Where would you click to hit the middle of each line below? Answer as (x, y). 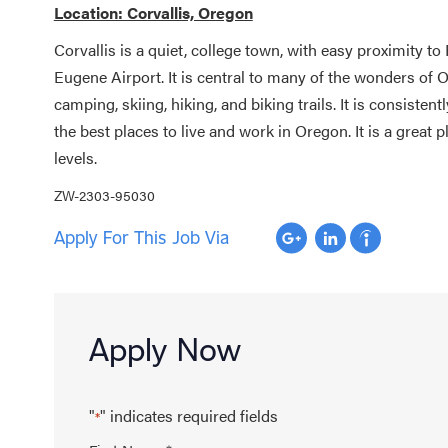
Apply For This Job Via (141, 237)
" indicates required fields (188, 415)
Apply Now (164, 348)
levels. (77, 157)
